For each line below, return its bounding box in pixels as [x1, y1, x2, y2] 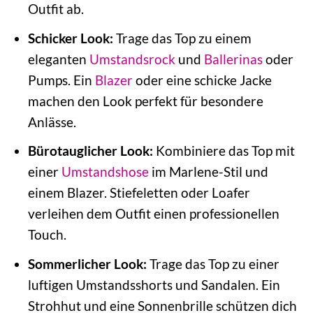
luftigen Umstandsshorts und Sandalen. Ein [27, 276, 280, 293]
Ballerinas [203, 50, 263, 67]
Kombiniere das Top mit [152, 143, 295, 159]
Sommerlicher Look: [27, 255, 147, 272]
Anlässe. [27, 113, 76, 130]
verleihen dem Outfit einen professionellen [27, 205, 279, 222]
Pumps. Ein [27, 71, 95, 88]
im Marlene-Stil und [148, 163, 268, 180]
